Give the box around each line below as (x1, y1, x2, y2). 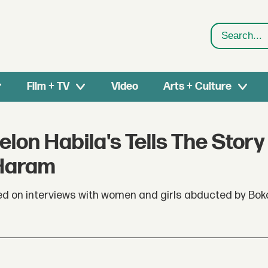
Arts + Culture (163, 80, 232, 93)
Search (211, 36, 246, 50)
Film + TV (27, 80, 70, 93)
